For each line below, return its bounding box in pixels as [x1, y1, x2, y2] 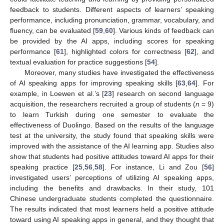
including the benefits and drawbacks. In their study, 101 [10, 184, 214, 192]
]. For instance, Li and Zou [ [102, 163, 204, 171]
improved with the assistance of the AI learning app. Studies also [10, 142, 214, 150]
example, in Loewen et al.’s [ [10, 89, 104, 98]
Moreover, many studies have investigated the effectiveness [24, 68, 214, 77]
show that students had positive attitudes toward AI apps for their [10, 152, 214, 161]
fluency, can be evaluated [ [10, 26, 95, 35]
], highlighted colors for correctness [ [64, 47, 186, 56]
